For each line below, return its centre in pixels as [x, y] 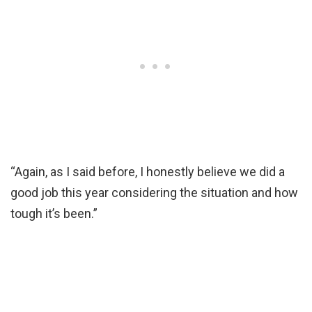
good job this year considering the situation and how [154, 192]
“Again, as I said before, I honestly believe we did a [148, 171]
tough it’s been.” [54, 213]
